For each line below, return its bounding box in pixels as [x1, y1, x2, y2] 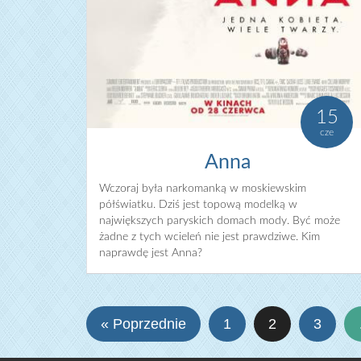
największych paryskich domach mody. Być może [99, 215, 340, 227]
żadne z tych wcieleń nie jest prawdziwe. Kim [99, 231, 320, 243]
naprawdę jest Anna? [99, 247, 202, 259]
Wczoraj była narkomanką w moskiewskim [99, 183, 306, 195]
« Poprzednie [101, 316, 186, 333]
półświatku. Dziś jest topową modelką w [99, 199, 297, 211]
